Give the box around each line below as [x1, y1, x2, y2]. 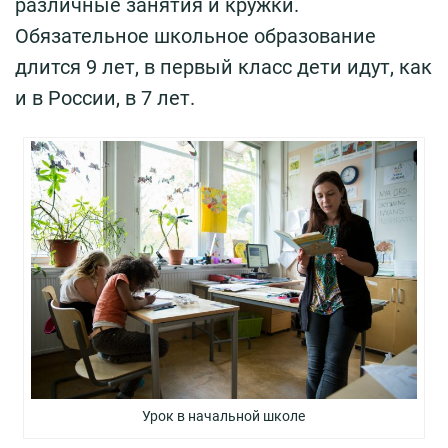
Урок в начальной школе [142, 408, 306, 425]
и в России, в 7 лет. [15, 86, 195, 111]
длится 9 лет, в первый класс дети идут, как [15, 55, 432, 80]
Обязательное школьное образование [15, 24, 376, 49]
